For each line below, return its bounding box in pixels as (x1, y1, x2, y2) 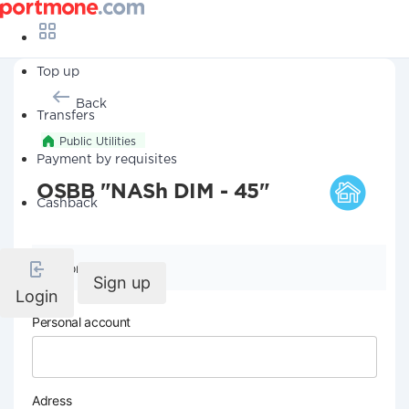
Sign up (93, 273, 151, 292)
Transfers (37, 110, 95, 121)
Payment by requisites (37, 154, 177, 165)
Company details (59, 260, 160, 276)
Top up (37, 67, 79, 78)
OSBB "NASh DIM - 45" (37, 184, 269, 202)
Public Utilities (59, 137, 136, 147)
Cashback (37, 198, 98, 209)
